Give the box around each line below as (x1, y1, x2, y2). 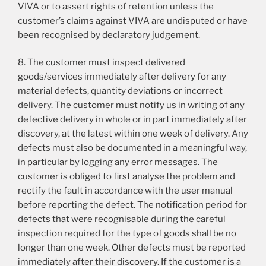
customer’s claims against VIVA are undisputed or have (18, 15, 248, 26)
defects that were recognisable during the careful (18, 214, 226, 225)
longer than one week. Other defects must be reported (18, 242, 246, 254)
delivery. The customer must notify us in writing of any (18, 100, 245, 111)
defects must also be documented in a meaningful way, (18, 142, 247, 154)
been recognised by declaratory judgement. (18, 29, 200, 40)
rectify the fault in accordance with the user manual (18, 185, 233, 197)
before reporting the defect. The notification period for (18, 199, 247, 211)
